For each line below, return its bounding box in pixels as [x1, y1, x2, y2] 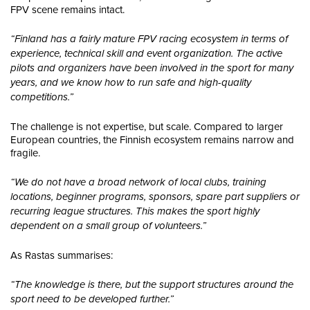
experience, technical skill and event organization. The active [10, 47, 282, 60]
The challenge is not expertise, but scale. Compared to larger [10, 119, 283, 134]
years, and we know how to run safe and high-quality [10, 76, 251, 89]
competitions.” [10, 91, 73, 104]
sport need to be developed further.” [10, 293, 174, 306]
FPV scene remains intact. [10, 2, 125, 17]
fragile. [10, 145, 40, 161]
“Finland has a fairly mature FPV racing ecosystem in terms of [10, 33, 288, 46]
